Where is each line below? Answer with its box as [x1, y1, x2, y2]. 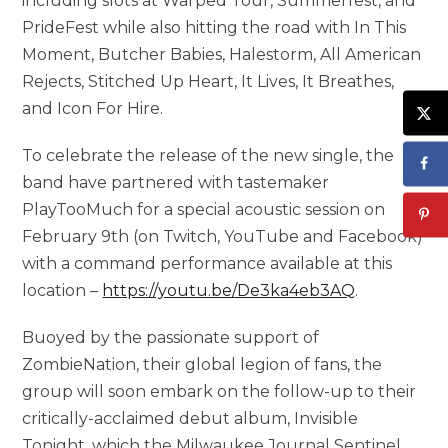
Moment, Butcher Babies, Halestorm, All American [22, 45, 422, 65]
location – [22, 281, 103, 301]
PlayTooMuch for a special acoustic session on [22, 200, 386, 220]
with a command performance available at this [22, 254, 393, 274]
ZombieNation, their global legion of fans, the [22, 355, 383, 375]
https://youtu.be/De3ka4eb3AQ [102, 281, 356, 301]
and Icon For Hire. [22, 99, 164, 119]
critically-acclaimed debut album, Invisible [22, 409, 359, 429]
